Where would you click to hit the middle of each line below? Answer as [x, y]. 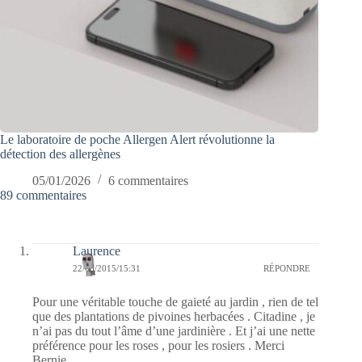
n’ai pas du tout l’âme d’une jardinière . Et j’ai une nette [174, 330]
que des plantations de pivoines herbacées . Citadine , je [174, 316]
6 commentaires [148, 180]
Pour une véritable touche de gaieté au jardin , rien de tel [175, 301]
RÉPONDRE [287, 269]
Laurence [97, 250]
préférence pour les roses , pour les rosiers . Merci [158, 345]
